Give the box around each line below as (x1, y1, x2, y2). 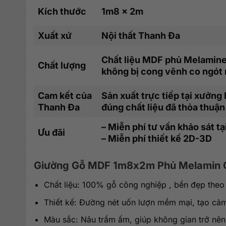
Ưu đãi (38, 127, 65, 138)
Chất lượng (38, 60, 86, 71)
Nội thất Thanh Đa (101, 30, 180, 41)
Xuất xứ (38, 30, 72, 41)
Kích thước (38, 6, 86, 17)
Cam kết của (38, 90, 92, 101)
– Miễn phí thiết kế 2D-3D (101, 133, 212, 144)
